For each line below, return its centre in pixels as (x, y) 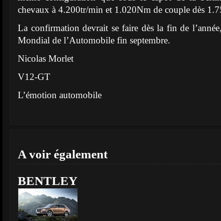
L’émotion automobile (61, 95)
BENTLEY (48, 181)
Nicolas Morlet (46, 58)
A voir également (63, 154)
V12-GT (34, 77)
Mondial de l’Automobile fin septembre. (94, 40)
